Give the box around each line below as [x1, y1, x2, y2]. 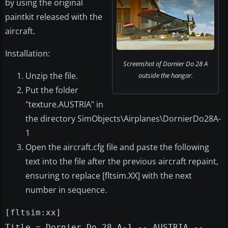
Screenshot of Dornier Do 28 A [123, 59, 208, 69]
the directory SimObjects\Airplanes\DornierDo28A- [25, 113, 221, 125]
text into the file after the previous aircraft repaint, [25, 156, 218, 167]
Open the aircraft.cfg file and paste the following [25, 141, 209, 153]
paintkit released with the [5, 11, 102, 23]
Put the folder [25, 84, 78, 96]
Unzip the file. [25, 70, 78, 82]
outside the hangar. [138, 71, 193, 80]
